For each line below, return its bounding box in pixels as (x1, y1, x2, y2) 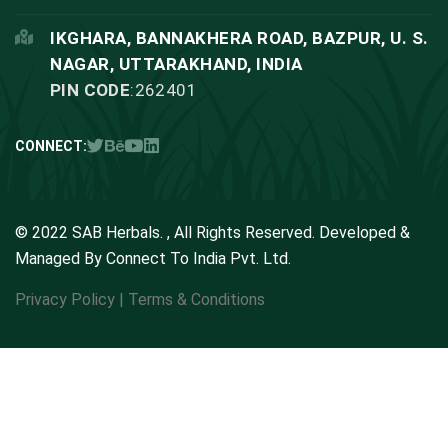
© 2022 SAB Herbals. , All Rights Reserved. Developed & (15, 223, 410, 243)
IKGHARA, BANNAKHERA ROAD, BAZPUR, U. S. (50, 28, 429, 49)
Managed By (15, 249, 102, 269)
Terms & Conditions (128, 290, 265, 310)
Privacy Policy (15, 290, 115, 310)
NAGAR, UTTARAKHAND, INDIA (50, 54, 303, 75)
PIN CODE (50, 80, 131, 101)
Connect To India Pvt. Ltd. (102, 249, 291, 269)
